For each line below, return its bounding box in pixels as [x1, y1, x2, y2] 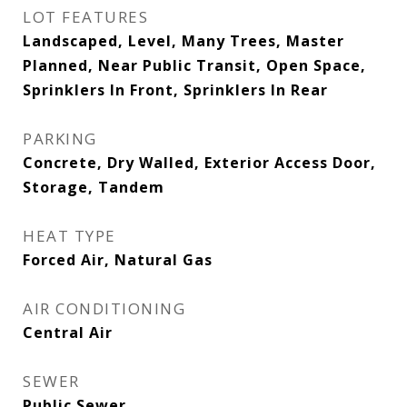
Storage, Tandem [23, 177, 164, 197]
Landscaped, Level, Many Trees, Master [23, 31, 344, 51]
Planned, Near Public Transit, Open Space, [23, 55, 366, 75]
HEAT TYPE [23, 225, 116, 246]
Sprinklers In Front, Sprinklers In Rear [23, 80, 328, 100]
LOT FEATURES [23, 6, 148, 27]
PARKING [23, 128, 97, 149]
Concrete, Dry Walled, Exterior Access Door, [23, 153, 376, 173]
